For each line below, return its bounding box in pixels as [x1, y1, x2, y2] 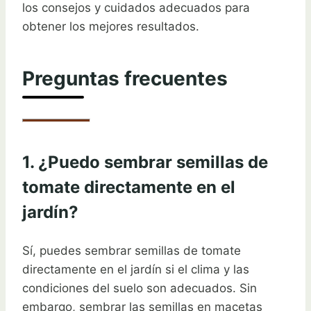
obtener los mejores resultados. [22, 19, 199, 34]
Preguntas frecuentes [22, 67, 228, 91]
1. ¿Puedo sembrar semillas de [22, 152, 268, 173]
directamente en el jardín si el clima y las [22, 262, 249, 277]
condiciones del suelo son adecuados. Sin [22, 281, 257, 296]
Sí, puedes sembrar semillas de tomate [22, 244, 241, 258]
